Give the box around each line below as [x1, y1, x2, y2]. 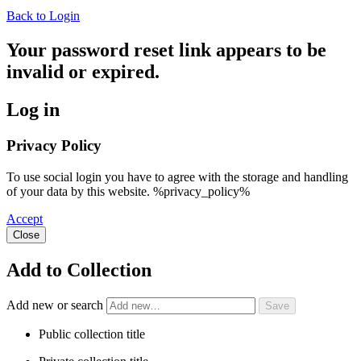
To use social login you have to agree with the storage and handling [6, 169, 348, 184]
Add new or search [6, 297, 106, 312]
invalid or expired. [6, 61, 160, 83]
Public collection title [39, 326, 145, 341]
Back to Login [6, 9, 80, 23]
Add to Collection [6, 259, 151, 280]
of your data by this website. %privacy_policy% [6, 184, 250, 198]
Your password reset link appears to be [6, 39, 326, 61]
